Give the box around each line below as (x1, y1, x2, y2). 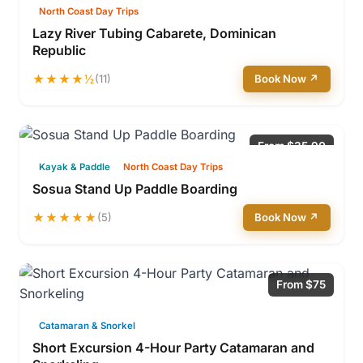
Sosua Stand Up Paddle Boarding (32, 181, 237, 197)
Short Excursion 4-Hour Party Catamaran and (32, 340, 314, 356)
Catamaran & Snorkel (39, 320, 135, 331)
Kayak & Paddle (39, 161, 110, 173)
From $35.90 (258, 139, 326, 152)
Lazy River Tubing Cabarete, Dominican (32, 25, 276, 41)
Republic (32, 42, 86, 58)
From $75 (276, 278, 326, 291)
